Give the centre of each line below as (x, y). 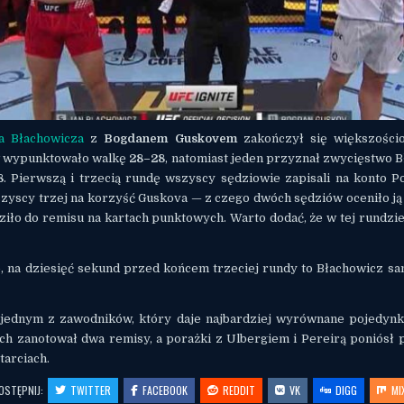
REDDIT (239, 390)
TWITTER (91, 390)
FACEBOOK (165, 390)
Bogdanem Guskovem (170, 138)
